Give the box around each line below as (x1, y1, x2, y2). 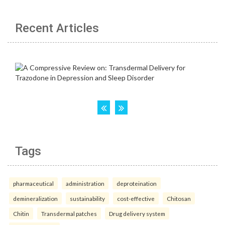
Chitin (13, 210, 29, 217)
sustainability (70, 195, 105, 202)
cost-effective (117, 195, 155, 202)
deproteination (117, 180, 157, 187)
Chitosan (167, 195, 191, 202)
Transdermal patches (41, 210, 97, 217)
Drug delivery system (109, 210, 165, 217)
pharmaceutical (13, 180, 54, 187)
